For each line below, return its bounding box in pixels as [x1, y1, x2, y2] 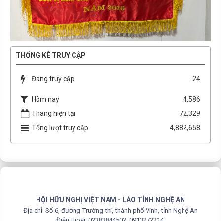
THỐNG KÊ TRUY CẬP [16, 51, 86, 59]
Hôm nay [32, 95, 59, 103]
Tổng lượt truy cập [32, 123, 88, 132]
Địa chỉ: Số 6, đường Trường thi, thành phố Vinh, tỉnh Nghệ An [23, 206, 198, 214]
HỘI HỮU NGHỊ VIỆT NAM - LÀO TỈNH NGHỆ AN [36, 195, 185, 204]
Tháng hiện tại [32, 109, 75, 117]
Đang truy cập [32, 74, 74, 83]
